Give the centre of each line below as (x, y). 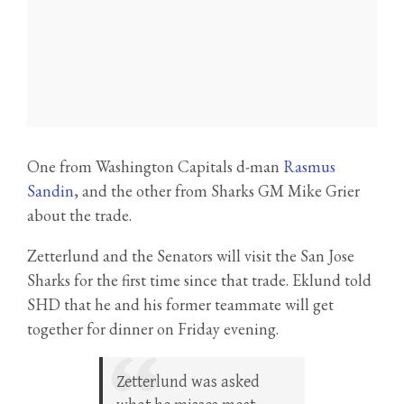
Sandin (50, 191)
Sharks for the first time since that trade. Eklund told (199, 280)
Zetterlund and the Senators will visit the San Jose (191, 256)
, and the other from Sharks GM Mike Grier (217, 191)
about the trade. (79, 216)
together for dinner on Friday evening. (153, 329)
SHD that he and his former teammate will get (180, 305)
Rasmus (309, 167)
